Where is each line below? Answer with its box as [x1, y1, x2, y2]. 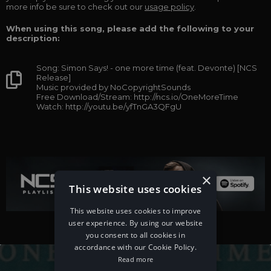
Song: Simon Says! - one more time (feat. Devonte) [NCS [36, 63, 257, 73]
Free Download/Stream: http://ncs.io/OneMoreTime [36, 92, 238, 102]
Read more [117, 255, 154, 264]
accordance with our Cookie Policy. [74, 242, 197, 252]
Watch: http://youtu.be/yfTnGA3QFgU [36, 102, 181, 111]
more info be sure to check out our [6, 2, 145, 11]
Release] [36, 73, 71, 82]
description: [6, 33, 60, 43]
